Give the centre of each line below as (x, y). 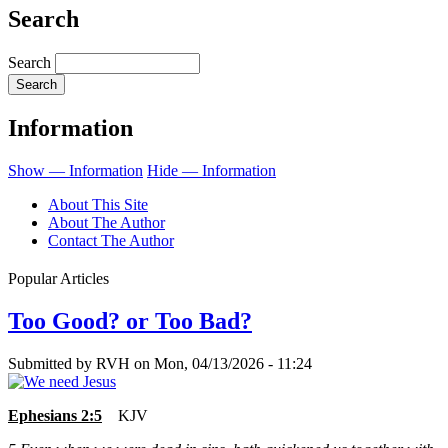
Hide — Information (211, 171)
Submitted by (52, 363)
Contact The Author (111, 241)
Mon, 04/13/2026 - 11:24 (233, 363)
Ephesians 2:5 (55, 415)
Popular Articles (58, 278)
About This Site (98, 205)
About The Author (106, 223)
